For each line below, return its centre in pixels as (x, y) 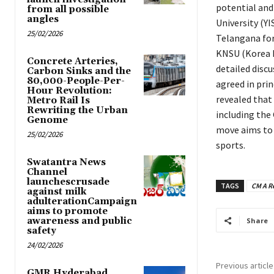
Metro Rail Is (58, 101)
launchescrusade (68, 182)
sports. (230, 145)
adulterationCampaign (82, 202)
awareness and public (80, 221)
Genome (47, 120)
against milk (57, 192)
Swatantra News (66, 163)
